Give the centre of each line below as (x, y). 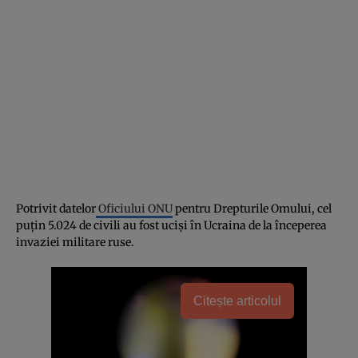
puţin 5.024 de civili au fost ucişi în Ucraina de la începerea (171, 225)
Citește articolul (237, 300)
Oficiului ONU (134, 208)
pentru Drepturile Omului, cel (252, 208)
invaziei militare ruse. (75, 242)
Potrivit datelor (56, 208)
